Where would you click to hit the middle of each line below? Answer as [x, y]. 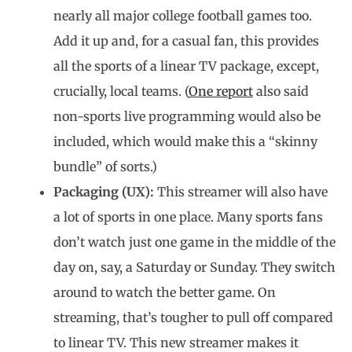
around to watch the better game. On [165, 292]
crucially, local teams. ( [121, 91]
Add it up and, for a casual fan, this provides [186, 41]
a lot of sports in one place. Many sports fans [188, 217]
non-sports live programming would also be [187, 116]
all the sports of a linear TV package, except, [186, 66]
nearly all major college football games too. [183, 16]
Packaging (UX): [105, 192]
